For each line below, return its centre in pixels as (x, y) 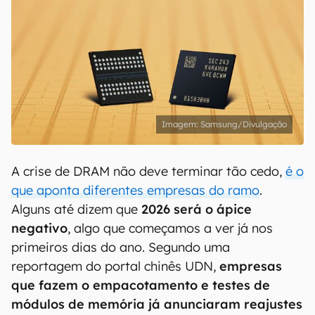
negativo (39, 228)
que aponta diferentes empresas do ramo (135, 190)
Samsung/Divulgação (244, 124)
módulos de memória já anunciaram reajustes (157, 304)
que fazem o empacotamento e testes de (141, 285)
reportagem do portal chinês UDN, (115, 266)
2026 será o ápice (197, 209)
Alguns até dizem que (76, 209)
